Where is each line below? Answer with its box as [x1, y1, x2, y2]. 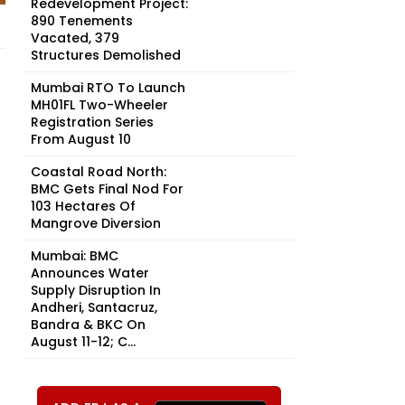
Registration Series [31, 113, 154, 131]
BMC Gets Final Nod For [31, 180, 184, 198]
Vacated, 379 [31, 29, 119, 47]
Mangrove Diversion [31, 214, 161, 232]
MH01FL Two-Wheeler [31, 96, 168, 114]
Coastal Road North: [31, 163, 166, 181]
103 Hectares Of [31, 197, 136, 215]
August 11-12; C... [31, 333, 136, 351]
